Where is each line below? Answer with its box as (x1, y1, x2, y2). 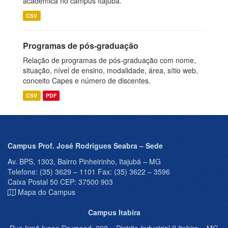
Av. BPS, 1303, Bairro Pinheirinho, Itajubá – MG (8, 156, 161, 166)
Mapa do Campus (18, 187, 75, 197)
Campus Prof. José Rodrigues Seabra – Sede (8, 140, 163, 151)
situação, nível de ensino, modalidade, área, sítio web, (23, 65, 198, 75)
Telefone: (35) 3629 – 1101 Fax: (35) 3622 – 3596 (8, 166, 170, 177)
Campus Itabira (88, 207, 140, 217)
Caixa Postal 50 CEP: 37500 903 (8, 177, 113, 187)
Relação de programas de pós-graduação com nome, (23, 55, 196, 65)
